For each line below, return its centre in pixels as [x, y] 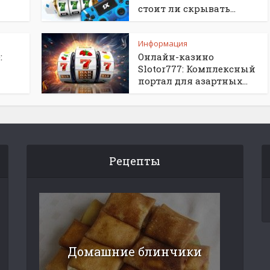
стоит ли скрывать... [187, 8]
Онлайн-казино [176, 57]
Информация [163, 43]
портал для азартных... [193, 81]
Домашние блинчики [135, 251]
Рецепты [135, 161]
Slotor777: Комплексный [197, 69]
